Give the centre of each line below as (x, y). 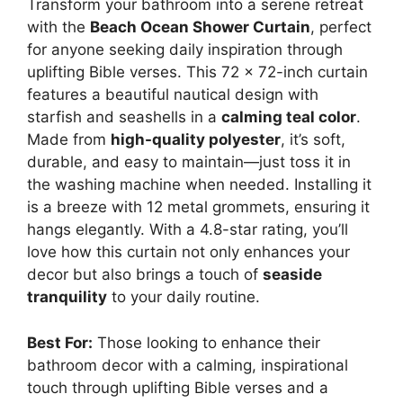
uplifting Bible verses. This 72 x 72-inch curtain (197, 72)
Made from (69, 139)
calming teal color (289, 117)
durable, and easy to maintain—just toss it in (189, 162)
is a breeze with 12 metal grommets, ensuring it (198, 207)
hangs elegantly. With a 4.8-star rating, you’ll (188, 229)
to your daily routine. (184, 297)
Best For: (60, 342)
